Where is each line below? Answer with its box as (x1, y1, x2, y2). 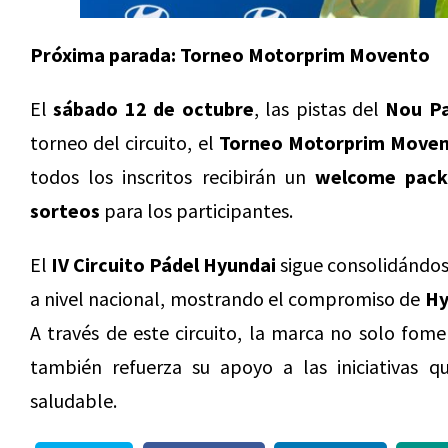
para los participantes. (100, 197, 293, 223)
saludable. (30, 387, 117, 413)
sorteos (30, 197, 100, 223)
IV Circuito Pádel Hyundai (51, 251, 277, 277)
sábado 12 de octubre (53, 95, 254, 121)
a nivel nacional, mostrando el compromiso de (30, 285, 425, 311)
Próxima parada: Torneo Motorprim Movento (30, 41, 434, 67)
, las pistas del (253, 95, 386, 121)
